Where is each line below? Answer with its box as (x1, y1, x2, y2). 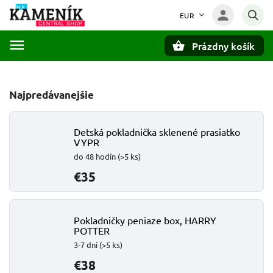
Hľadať (52, 62, 87, 72)
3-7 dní (74, 239, 99, 250)
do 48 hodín (74, 151, 118, 161)
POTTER (74, 224, 110, 236)
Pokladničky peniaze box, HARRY (74, 214, 216, 226)
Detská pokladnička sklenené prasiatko (74, 126, 240, 138)
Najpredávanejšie (9, 88, 94, 101)
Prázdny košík (192, 39, 255, 52)
